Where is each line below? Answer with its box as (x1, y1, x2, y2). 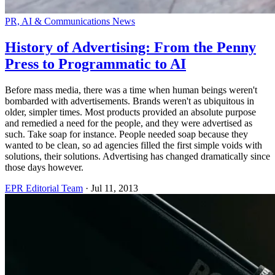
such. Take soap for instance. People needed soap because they (5, 128, 248, 139)
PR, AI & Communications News (5, 15, 135, 26)
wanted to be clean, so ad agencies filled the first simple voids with (5, 139, 262, 150)
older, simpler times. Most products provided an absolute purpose (5, 106, 256, 117)
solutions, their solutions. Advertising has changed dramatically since (5, 150, 270, 161)
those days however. (5, 161, 83, 172)
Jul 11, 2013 (91, 182, 138, 193)
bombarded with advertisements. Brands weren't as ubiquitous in (5, 95, 254, 106)
